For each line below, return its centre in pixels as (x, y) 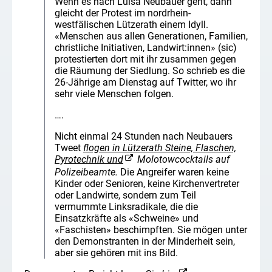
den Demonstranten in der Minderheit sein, (145, 241)
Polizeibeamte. (86, 172)
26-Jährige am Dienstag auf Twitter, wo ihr (145, 83)
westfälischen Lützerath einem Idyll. (131, 25)
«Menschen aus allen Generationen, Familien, (151, 36)
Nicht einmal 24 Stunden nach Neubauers (144, 137)
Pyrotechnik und (89, 160)
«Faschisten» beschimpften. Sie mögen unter (151, 229)
